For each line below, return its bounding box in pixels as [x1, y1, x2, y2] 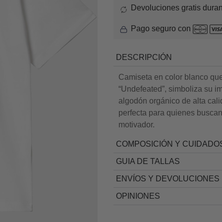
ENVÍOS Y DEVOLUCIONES [116, 174, 220, 183]
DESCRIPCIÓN [116, 53, 172, 62]
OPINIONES [116, 192, 161, 201]
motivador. [118, 120, 155, 129]
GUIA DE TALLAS [116, 157, 180, 166]
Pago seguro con [131, 24, 193, 33]
